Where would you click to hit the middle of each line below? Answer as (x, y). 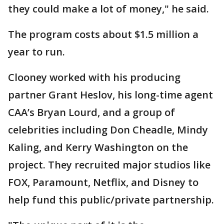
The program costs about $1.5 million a (103, 34)
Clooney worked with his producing (94, 77)
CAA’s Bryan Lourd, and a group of (91, 112)
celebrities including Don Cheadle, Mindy (108, 129)
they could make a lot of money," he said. (108, 8)
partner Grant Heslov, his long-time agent (110, 94)
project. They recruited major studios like (109, 164)
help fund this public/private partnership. (111, 199)
